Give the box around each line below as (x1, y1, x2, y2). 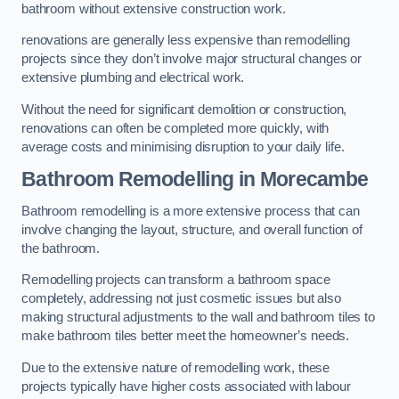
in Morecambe (233, 167, 369, 191)
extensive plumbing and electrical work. (21, 70, 245, 85)
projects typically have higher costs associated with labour (21, 379, 351, 394)
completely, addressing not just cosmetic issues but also (21, 291, 341, 306)
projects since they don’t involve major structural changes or (21, 52, 362, 67)
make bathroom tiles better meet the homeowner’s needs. (21, 329, 350, 344)
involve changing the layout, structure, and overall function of (21, 222, 362, 237)
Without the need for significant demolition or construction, (21, 102, 347, 117)
